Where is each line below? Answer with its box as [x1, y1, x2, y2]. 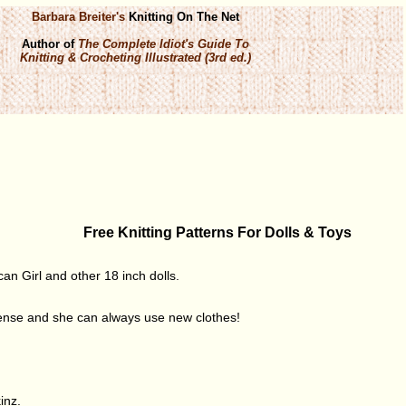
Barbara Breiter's [31, 9, 125, 24]
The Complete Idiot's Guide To [77, 36, 249, 51]
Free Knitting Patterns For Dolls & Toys [82, 224, 352, 240]
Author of [21, 36, 78, 51]
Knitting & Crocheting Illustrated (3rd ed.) [19, 50, 251, 64]
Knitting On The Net [124, 9, 239, 24]
